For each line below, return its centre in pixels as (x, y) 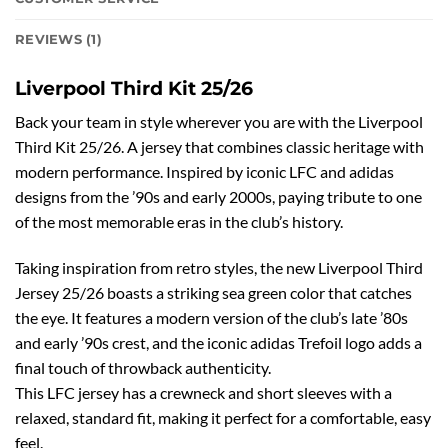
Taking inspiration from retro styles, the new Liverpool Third (219, 267)
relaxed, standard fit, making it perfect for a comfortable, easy (223, 417)
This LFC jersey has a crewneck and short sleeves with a (203, 392)
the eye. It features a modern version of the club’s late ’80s (211, 317)
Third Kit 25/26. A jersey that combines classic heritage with (219, 147)
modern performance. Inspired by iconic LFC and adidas (204, 172)
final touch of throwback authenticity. (143, 367)
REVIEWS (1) (58, 39)
